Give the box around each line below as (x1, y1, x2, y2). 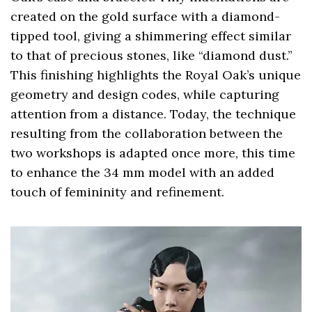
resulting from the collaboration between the (10, 125, 283, 141)
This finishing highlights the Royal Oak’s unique (10, 66, 302, 83)
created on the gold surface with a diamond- (10, 8, 281, 24)
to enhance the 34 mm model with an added (10, 164, 275, 180)
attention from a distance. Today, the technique (10, 105, 297, 122)
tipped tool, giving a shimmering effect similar (10, 27, 292, 44)
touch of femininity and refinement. (10, 183, 225, 200)
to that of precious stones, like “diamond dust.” (10, 47, 293, 63)
